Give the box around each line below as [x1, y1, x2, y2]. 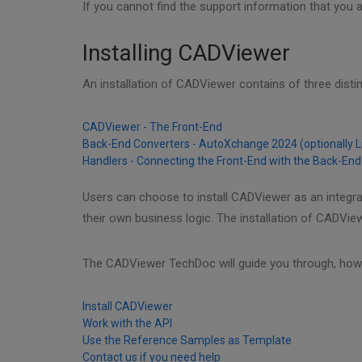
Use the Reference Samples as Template [82, 334, 292, 347]
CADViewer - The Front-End [82, 120, 222, 133]
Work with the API [82, 317, 172, 330]
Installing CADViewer [82, 40, 290, 66]
